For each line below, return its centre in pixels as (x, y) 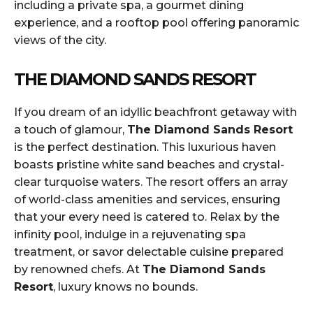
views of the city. (60, 41)
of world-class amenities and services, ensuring (147, 200)
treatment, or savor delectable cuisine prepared (149, 252)
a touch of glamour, (71, 130)
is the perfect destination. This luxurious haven (145, 147)
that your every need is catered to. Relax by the (147, 217)
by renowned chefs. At (78, 270)
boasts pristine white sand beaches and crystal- (149, 165)
